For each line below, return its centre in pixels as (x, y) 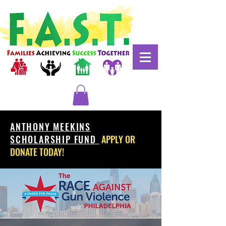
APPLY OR (118, 139)
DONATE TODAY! (37, 152)
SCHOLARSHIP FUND (55, 139)
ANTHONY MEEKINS (51, 126)
